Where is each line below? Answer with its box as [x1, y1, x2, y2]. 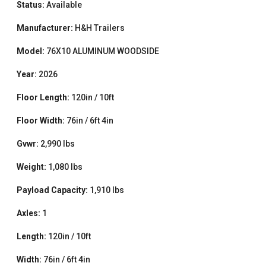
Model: [16, 46, 45, 56]
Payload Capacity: [16, 185, 88, 195]
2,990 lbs [40, 138, 75, 148]
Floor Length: [16, 92, 69, 102]
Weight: [16, 161, 46, 172]
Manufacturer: [16, 23, 73, 33]
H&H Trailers [74, 23, 125, 33]
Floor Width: [16, 115, 65, 125]
